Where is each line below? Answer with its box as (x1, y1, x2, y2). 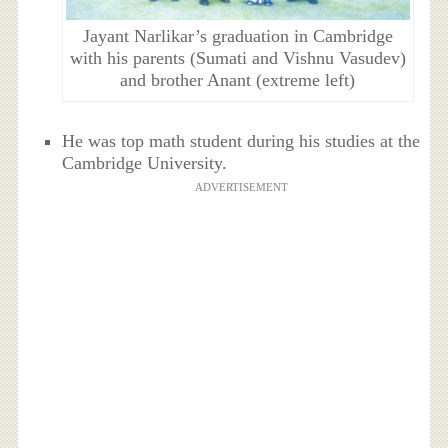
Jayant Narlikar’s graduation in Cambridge (82, 25, 393, 46)
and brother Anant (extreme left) (120, 69, 356, 90)
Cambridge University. (62, 153, 228, 174)
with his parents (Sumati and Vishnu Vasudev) (69, 47, 406, 68)
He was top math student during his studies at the (62, 131, 421, 152)
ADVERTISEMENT (194, 181, 288, 194)
